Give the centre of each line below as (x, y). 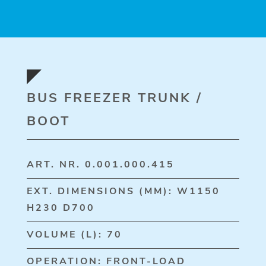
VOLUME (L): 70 (74, 235)
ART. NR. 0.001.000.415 (100, 164)
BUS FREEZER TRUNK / (114, 98)
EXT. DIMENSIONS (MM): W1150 (123, 191)
